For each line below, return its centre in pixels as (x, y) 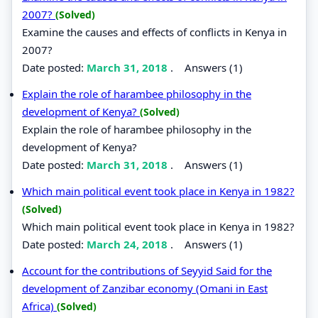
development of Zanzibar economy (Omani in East (145, 288)
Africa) (39, 306)
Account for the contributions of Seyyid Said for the (147, 270)
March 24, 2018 (128, 244)
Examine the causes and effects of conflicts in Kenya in (154, 32)
